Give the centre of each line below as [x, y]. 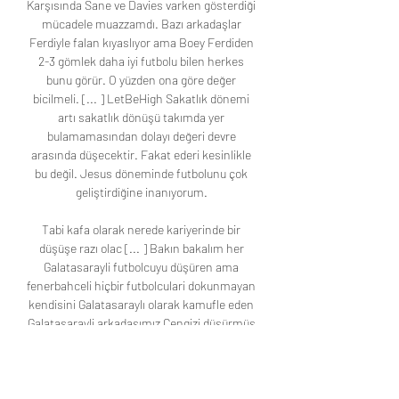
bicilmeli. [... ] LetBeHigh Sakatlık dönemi [141, 99]
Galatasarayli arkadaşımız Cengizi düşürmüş [141, 323]
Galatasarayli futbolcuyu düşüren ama [141, 267]
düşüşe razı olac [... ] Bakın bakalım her [141, 248]
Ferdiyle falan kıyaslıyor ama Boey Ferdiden [141, 43]
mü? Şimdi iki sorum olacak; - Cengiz [141, 342]
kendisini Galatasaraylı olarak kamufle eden [141, 305]
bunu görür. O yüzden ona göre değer [141, 80]
